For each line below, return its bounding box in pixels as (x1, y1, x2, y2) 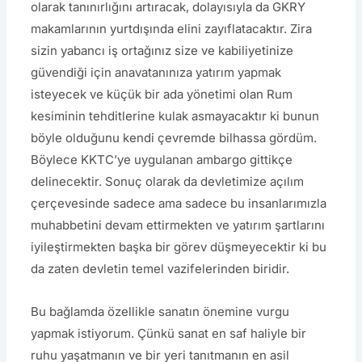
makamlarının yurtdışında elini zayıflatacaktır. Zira (31, 20, 313, 36)
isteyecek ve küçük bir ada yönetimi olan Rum (31, 86, 293, 102)
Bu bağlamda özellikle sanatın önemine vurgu (31, 303, 290, 319)
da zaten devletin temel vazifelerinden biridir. (31, 260, 290, 276)
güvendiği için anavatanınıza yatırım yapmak (31, 64, 282, 80)
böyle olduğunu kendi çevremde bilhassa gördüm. (31, 129, 318, 145)
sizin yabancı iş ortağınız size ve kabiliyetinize (31, 42, 294, 58)
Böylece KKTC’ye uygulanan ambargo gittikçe (31, 151, 293, 167)
